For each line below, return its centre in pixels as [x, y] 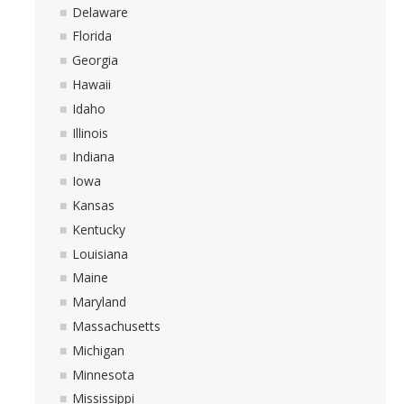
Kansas [93, 206]
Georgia [95, 60]
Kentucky [99, 229]
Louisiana [100, 253]
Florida [92, 36]
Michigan [98, 350]
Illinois [90, 133]
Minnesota [103, 374]
